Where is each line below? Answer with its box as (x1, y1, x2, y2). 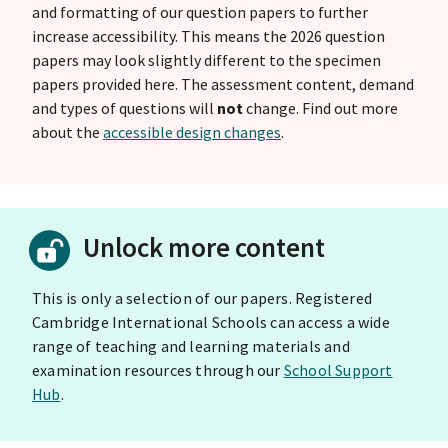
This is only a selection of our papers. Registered (31, 287, 372, 308)
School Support (283, 359, 393, 380)
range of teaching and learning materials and (31, 335, 350, 356)
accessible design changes (102, 121, 281, 142)
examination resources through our (31, 359, 284, 380)
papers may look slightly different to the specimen (31, 49, 381, 70)
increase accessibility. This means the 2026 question (31, 25, 385, 46)
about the (31, 121, 103, 142)
